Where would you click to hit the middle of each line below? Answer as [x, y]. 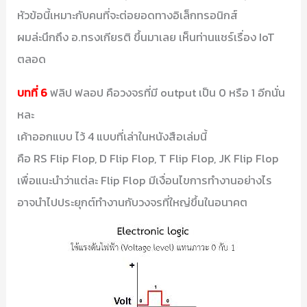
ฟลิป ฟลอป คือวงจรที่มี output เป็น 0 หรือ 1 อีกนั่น [167, 92]
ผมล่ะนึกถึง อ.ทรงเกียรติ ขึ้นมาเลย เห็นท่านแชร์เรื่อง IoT [146, 37]
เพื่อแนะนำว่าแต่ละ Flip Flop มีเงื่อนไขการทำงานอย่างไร [145, 180]
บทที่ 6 [33, 92]
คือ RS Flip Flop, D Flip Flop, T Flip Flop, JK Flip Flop [148, 158]
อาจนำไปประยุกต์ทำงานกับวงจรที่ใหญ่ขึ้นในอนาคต [133, 202]
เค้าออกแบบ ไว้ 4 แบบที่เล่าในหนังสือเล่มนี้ [112, 136]
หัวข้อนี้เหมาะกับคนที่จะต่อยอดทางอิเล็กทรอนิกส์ [128, 15]
